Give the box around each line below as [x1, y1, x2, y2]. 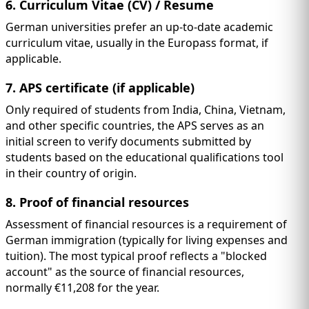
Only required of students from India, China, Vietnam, [6, 102, 286, 118]
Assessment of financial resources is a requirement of [6, 217, 287, 232]
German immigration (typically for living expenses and [6, 232, 288, 248]
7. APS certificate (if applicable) [6, 79, 195, 97]
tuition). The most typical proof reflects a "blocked [6, 248, 267, 264]
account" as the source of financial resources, [6, 264, 244, 280]
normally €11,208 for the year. [6, 280, 159, 296]
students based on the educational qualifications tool [6, 150, 283, 166]
